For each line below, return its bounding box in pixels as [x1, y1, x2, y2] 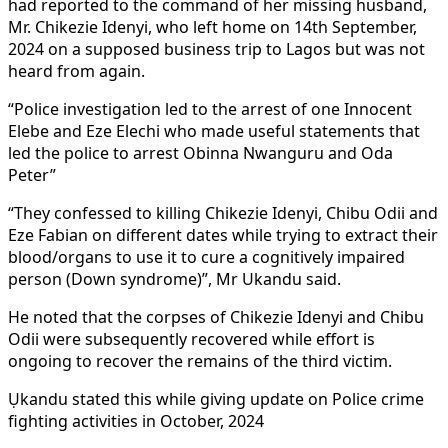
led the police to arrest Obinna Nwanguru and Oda [8, 141, 393, 164]
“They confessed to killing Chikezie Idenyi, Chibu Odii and [8, 201, 438, 224]
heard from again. [8, 59, 145, 82]
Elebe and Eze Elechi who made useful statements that [8, 119, 420, 142]
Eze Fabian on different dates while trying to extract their [8, 223, 438, 246]
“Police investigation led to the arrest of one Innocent [8, 97, 412, 120]
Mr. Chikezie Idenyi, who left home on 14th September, [8, 15, 417, 38]
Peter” [8, 163, 56, 186]
